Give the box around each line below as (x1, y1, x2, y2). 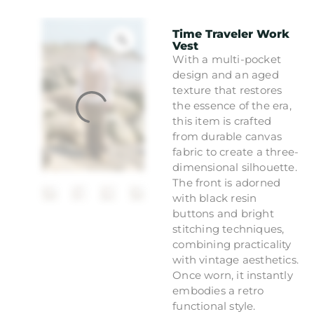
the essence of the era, (172, 99, 292, 112)
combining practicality (172, 238, 292, 251)
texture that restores (172, 83, 282, 97)
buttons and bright (172, 207, 274, 220)
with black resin (172, 191, 257, 205)
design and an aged (172, 68, 279, 81)
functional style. (172, 299, 256, 313)
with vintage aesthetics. (172, 253, 299, 266)
